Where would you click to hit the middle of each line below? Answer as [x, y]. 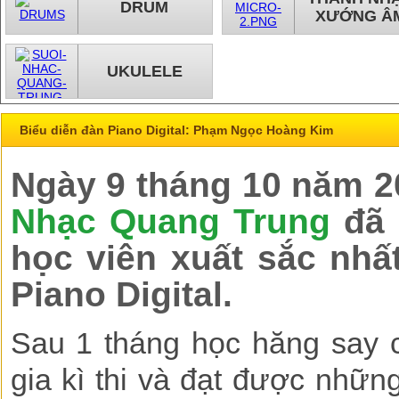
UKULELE [144, 71]
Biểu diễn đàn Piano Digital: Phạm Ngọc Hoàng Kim [176, 130]
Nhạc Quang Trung [170, 221]
